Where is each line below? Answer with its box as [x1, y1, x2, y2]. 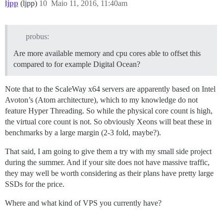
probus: [25, 32, 49, 41]
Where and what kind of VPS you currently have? [5, 198, 162, 207]
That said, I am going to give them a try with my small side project [5, 147, 212, 156]
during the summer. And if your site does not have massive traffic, [5, 158, 210, 166]
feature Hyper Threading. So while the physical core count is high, [5, 106, 213, 115]
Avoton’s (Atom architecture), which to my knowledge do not [5, 95, 198, 104]
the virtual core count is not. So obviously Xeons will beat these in [5, 117, 212, 126]
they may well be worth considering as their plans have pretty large [5, 168, 214, 177]
